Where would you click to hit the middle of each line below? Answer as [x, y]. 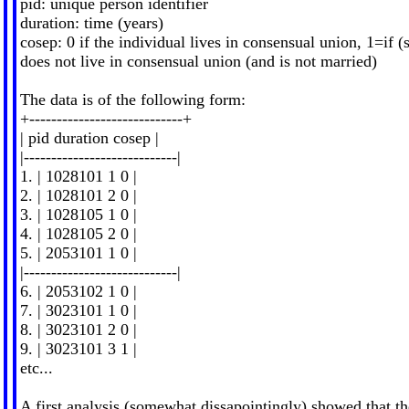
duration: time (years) [91, 22]
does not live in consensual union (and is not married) [198, 61]
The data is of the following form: [132, 99]
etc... [36, 367]
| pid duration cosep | [89, 137]
